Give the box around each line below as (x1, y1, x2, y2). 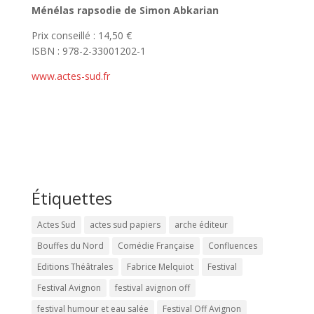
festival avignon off (114, 281, 190, 294)
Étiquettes (31, 186, 112, 210)
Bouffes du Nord (36, 239, 104, 252)
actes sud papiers (89, 218, 161, 231)
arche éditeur (174, 218, 228, 231)
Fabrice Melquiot (126, 260, 193, 273)
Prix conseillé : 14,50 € (31, 28, 132, 42)
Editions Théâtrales (36, 260, 113, 273)
